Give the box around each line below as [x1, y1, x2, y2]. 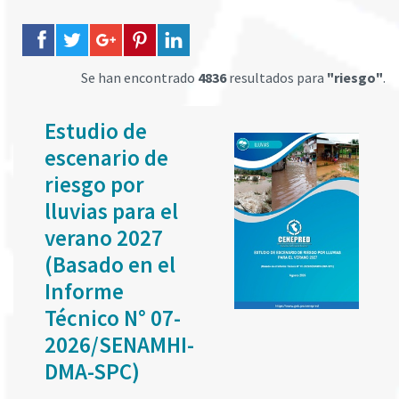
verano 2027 [45, 224, 163, 252]
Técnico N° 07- [45, 304, 181, 332]
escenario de [45, 143, 168, 172]
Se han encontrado [81, 69, 198, 86]
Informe [45, 277, 124, 305]
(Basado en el [45, 250, 175, 279]
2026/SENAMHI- [45, 330, 194, 359]
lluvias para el [45, 197, 178, 225]
